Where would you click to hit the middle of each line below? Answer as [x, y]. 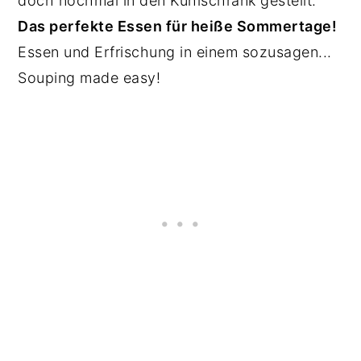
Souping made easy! [91, 78]
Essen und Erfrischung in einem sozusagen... [175, 52]
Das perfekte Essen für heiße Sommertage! [178, 26]
